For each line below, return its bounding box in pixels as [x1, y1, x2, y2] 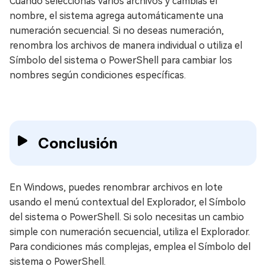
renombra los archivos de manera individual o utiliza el [9, 40, 242, 52]
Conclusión [38, 134, 118, 153]
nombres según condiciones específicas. [9, 69, 186, 81]
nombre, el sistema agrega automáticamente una [9, 10, 223, 22]
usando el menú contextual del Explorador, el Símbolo [9, 197, 246, 208]
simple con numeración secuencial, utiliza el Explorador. [9, 226, 250, 238]
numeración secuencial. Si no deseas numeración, [9, 25, 224, 37]
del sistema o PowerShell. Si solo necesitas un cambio [9, 211, 244, 223]
